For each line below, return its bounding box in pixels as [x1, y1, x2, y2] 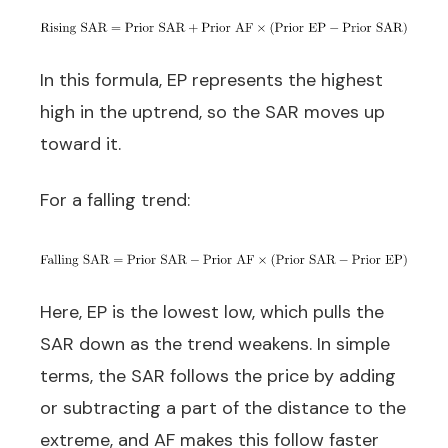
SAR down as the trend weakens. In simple [40, 332, 390, 356]
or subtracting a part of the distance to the [40, 396, 406, 420]
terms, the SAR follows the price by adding [40, 364, 396, 388]
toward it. [40, 132, 121, 156]
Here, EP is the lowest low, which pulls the [40, 300, 384, 324]
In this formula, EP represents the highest [40, 68, 383, 92]
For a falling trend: [40, 188, 190, 212]
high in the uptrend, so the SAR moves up [40, 100, 385, 124]
